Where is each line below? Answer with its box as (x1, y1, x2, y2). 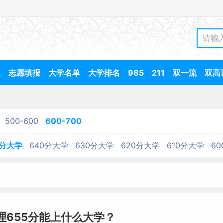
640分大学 (29, 140, 68, 150)
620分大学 (121, 140, 160, 150)
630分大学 (75, 140, 114, 150)
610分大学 (167, 140, 204, 150)
